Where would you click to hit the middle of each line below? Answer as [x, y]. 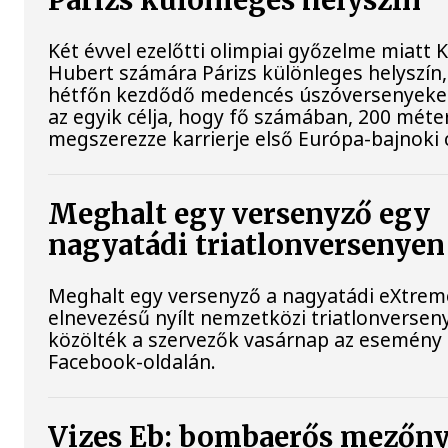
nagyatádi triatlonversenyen [247, 246]
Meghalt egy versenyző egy [239, 215]
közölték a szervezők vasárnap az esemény [245, 340]
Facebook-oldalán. [132, 362]
